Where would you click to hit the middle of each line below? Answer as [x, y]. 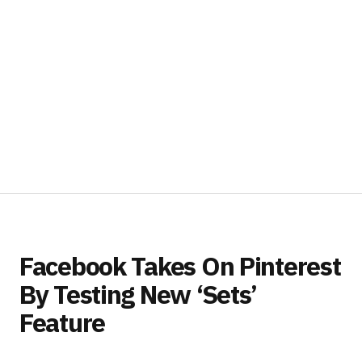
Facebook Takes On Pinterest [180, 265]
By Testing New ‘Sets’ [139, 294]
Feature [63, 322]
